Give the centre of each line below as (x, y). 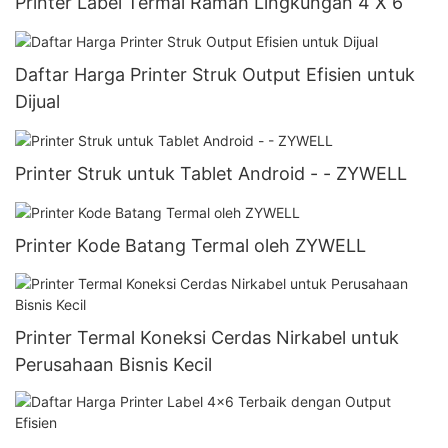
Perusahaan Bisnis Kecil (113, 364)
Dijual (37, 101)
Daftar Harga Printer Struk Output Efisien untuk (215, 74)
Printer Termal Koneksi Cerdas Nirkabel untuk (207, 337)
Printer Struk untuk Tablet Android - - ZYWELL (211, 174)
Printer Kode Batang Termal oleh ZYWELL (190, 246)
